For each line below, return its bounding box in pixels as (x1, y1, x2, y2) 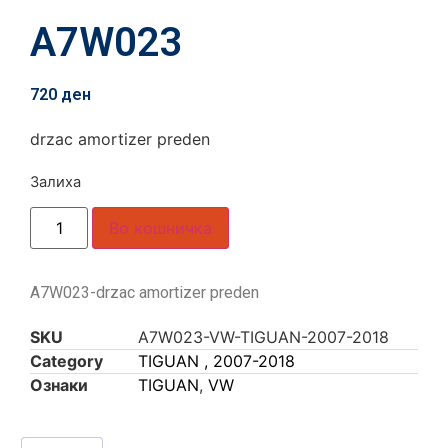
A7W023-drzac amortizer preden (30, 283, 259, 303)
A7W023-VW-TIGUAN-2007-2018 (138, 327, 389, 348)
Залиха (30, 172, 81, 191)
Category (30, 351, 103, 372)
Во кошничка (109, 218, 213, 239)
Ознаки (30, 375, 88, 396)
